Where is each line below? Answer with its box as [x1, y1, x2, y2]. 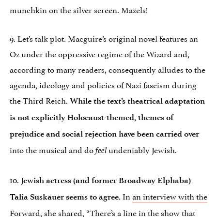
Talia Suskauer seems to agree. [10, 192, 121, 202]
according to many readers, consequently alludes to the [10, 62, 205, 76]
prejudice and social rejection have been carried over [10, 129, 199, 139]
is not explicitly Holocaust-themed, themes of [10, 112, 173, 123]
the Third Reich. [10, 93, 70, 107]
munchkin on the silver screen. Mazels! [10, 3, 148, 16]
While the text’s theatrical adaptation [70, 96, 205, 106]
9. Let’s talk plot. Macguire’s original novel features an [10, 31, 198, 45]
